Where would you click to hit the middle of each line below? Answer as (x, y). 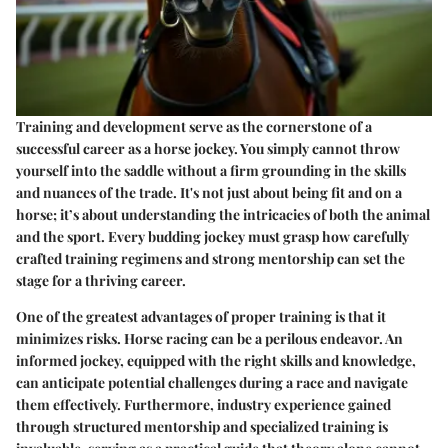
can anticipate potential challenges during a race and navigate (212, 383)
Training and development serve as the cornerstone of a (194, 127)
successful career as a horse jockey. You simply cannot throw (208, 149)
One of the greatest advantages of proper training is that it (201, 317)
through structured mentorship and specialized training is (202, 427)
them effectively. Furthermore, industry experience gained (203, 405)
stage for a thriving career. (101, 281)
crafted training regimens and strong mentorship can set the (210, 259)
